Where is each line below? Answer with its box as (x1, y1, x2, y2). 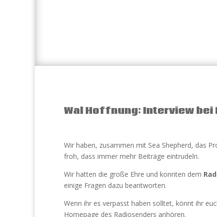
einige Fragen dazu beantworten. (64, 181, 167, 190)
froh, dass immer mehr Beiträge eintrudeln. (64, 152, 199, 161)
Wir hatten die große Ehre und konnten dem (64, 170, 203, 179)
